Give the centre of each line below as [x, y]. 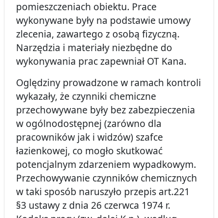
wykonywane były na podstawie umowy [103, 20]
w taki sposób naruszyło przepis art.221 [103, 192]
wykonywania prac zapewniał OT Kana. [101, 61]
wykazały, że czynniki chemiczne [86, 96]
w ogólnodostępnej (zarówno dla [89, 124]
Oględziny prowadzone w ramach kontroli [109, 83]
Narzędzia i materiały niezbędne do [94, 48]
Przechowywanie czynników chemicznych [107, 178]
